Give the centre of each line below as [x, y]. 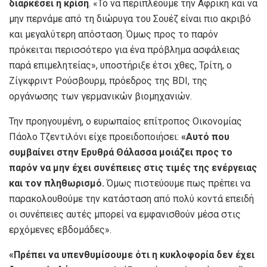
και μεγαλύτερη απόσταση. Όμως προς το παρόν [114, 34]
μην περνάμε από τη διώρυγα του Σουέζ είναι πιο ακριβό [130, 18]
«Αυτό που [205, 136]
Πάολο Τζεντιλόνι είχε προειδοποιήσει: [95, 136]
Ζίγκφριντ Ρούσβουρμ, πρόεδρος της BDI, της [108, 80]
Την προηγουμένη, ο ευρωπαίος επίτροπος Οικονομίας [125, 121]
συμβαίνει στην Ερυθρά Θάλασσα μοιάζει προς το [121, 152]
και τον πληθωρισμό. [57, 183]
